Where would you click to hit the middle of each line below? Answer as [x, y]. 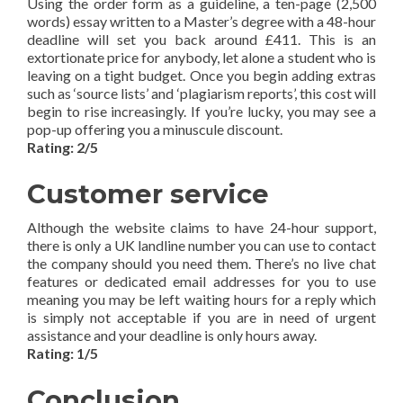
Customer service [148, 194]
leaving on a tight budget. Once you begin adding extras [201, 75]
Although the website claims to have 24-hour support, [201, 227]
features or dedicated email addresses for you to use [201, 281]
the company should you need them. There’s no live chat [201, 263]
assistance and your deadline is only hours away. [172, 335]
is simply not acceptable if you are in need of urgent [201, 317]
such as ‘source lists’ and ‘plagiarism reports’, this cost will [201, 93]
